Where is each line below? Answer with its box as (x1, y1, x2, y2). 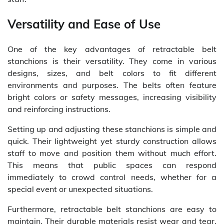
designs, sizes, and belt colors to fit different (7, 68, 216, 78)
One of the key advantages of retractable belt (7, 44, 216, 54)
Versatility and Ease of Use (7, 16, 160, 32)
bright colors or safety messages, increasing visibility (7, 92, 216, 102)
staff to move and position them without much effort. (7, 148, 216, 158)
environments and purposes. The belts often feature (7, 80, 216, 90)
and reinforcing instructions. (7, 104, 110, 114)
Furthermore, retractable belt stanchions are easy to (7, 204, 216, 214)
